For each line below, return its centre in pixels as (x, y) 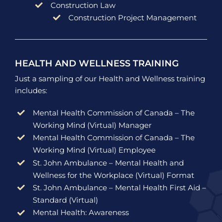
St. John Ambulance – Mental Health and (108, 163)
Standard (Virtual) (65, 200)
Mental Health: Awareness (81, 213)
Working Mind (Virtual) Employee (94, 150)
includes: (31, 90)
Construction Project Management (132, 18)
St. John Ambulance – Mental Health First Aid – (119, 187)
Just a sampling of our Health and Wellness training (110, 78)
